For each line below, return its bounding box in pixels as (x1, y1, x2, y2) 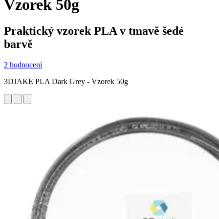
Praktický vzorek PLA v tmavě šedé (4, 24, 184, 37)
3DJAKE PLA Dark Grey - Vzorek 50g (4, 77, 128, 86)
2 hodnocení (4, 60, 42, 69)
